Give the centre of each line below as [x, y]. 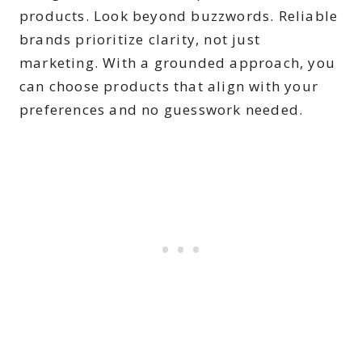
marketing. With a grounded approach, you [178, 63]
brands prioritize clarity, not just [140, 40]
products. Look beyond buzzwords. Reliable [179, 16]
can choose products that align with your [169, 86]
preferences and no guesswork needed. [162, 110]
